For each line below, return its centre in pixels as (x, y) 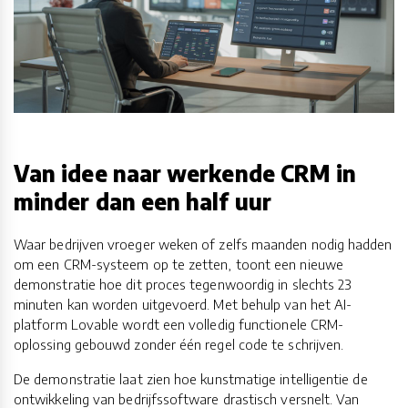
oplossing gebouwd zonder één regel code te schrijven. (179, 344)
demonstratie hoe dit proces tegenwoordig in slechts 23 (183, 284)
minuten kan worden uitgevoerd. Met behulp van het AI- (183, 304)
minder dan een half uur (143, 202)
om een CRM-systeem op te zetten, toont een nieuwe (178, 264)
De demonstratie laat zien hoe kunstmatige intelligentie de (191, 378)
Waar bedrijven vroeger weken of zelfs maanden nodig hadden (203, 244)
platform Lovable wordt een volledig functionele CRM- (179, 324)
